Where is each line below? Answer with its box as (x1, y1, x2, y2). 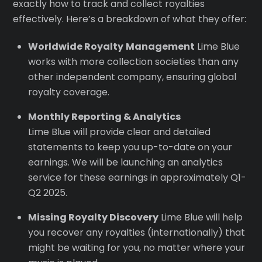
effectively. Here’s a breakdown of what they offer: (13, 12, 247, 26)
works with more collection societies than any (28, 54, 239, 68)
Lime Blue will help (158, 210, 243, 224)
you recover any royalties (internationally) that (28, 225, 245, 239)
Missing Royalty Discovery (28, 210, 158, 224)
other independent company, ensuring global (28, 70, 236, 84)
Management (126, 39, 195, 53)
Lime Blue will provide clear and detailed (28, 125, 211, 139)
